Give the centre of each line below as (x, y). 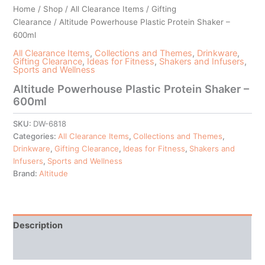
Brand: (26, 173)
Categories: (36, 136)
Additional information (60, 248)
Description (38, 226)
